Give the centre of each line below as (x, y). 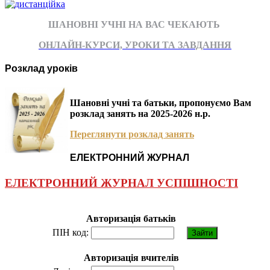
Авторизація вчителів (131, 258)
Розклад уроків (41, 68)
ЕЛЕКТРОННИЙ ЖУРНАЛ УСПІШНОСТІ (121, 183)
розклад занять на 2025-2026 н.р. (140, 114)
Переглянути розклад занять (132, 134)
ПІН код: (71, 233)
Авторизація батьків (131, 219)
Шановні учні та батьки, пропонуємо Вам (161, 103)
